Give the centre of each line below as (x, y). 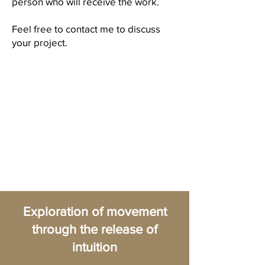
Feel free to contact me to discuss (86, 29)
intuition (95, 247)
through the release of (95, 229)
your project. (40, 42)
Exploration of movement (95, 211)
